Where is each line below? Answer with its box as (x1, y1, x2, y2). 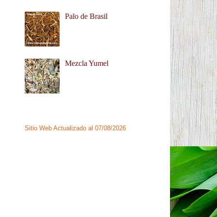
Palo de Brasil (65, 12, 108, 20)
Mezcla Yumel (65, 59, 109, 67)
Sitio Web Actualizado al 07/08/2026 (25, 124, 126, 132)
